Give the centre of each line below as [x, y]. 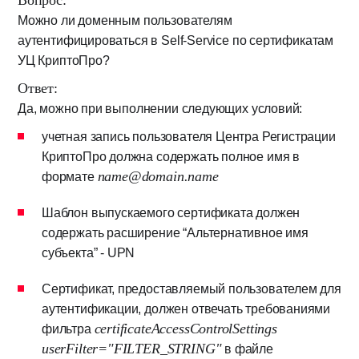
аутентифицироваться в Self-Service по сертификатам [176, 40]
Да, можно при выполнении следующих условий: [160, 109]
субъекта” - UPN [89, 253]
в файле [247, 349]
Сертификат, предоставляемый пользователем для [192, 289]
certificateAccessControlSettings [186, 329]
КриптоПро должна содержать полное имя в [171, 157]
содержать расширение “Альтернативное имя [175, 233]
